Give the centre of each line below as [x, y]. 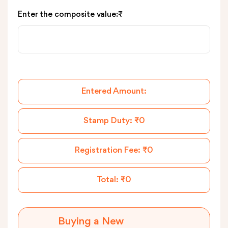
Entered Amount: [114, 91]
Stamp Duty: [109, 121]
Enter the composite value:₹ [70, 15]
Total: [109, 180]
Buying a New [91, 222]
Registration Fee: [109, 150]
